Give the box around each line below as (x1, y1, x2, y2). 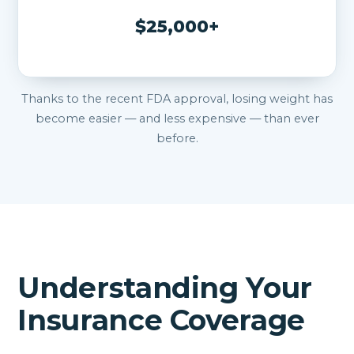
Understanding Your (17, 269, 312, 305)
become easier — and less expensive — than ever (35, 111, 319, 126)
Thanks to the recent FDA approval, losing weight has (21, 91, 333, 106)
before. (156, 130, 198, 145)
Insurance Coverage (17, 302, 305, 337)
